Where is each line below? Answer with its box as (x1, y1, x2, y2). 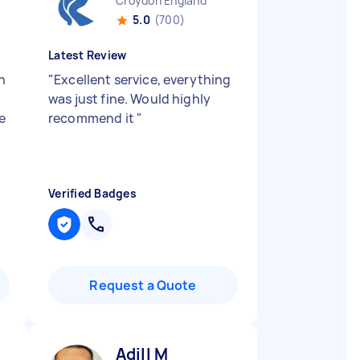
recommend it (48, 109, 137, 127)
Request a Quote (89, 276, 197, 294)
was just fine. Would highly (48, 90, 211, 108)
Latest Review (48, 47, 127, 63)
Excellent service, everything (54, 71, 231, 88)
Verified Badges (48, 186, 137, 201)
